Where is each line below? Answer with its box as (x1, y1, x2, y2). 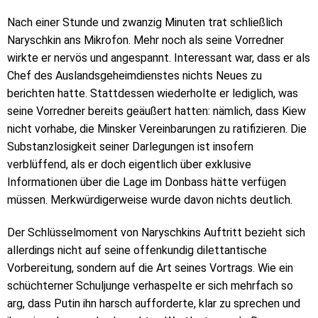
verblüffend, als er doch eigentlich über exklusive (7, 158, 251, 172)
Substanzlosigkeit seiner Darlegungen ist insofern (7, 140, 253, 154)
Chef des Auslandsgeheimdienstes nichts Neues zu (7, 69, 262, 83)
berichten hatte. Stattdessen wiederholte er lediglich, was (7, 87, 298, 101)
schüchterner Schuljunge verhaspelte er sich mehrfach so (7, 279, 293, 293)
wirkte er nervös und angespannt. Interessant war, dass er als (7, 51, 310, 65)
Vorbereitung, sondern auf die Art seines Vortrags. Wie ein (7, 261, 293, 275)
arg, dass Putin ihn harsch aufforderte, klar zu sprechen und (7, 297, 300, 311)
